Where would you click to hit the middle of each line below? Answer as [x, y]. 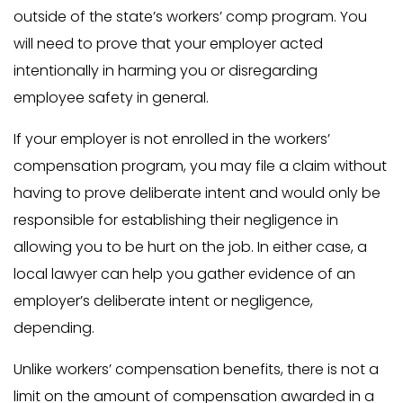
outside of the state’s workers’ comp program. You [190, 17]
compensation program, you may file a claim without [200, 166]
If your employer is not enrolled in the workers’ [172, 139]
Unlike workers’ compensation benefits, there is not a [196, 370]
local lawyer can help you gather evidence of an [184, 274]
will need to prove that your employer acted [168, 44]
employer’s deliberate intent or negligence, [163, 301]
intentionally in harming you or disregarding [166, 71]
